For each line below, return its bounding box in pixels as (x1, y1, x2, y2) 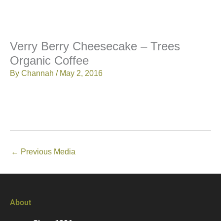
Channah (21, 69, 56, 78)
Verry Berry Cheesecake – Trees (10, 40, 180, 53)
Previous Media (19, 147, 75, 156)
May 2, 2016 (60, 69, 103, 78)
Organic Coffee (10, 54, 89, 68)
